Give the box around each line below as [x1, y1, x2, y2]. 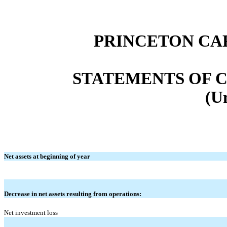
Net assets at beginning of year [4, 152, 90, 160]
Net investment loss [4, 208, 58, 216]
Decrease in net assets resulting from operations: [4, 190, 141, 198]
